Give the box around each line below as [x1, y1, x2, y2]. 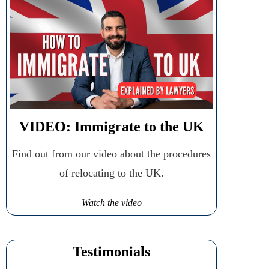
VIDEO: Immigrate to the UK [19, 118, 204, 134]
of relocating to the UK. [59, 166, 164, 179]
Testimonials [73, 243, 150, 259]
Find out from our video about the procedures [12, 147, 211, 160]
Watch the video [81, 197, 142, 208]
